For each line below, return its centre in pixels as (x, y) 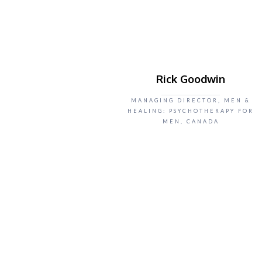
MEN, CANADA (191, 121)
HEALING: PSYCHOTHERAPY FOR (191, 111)
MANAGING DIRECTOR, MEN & (191, 100)
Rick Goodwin (191, 79)
